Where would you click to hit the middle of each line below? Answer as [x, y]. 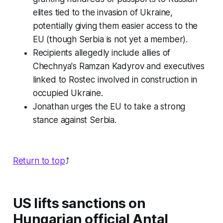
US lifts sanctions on [79, 204]
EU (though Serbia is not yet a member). [110, 40]
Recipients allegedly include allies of [102, 53]
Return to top [39, 161]
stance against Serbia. [74, 120]
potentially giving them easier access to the [115, 26]
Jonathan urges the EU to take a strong [109, 107]
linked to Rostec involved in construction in [115, 80]
